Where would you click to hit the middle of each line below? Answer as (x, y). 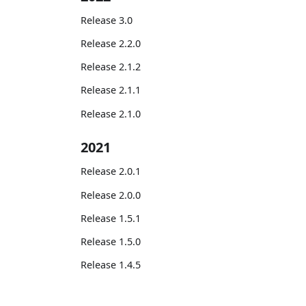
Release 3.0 (107, 20)
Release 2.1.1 (111, 90)
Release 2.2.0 (111, 43)
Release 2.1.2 (111, 67)
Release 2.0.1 (111, 171)
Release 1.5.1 (111, 218)
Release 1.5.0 (111, 241)
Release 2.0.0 (111, 195)
